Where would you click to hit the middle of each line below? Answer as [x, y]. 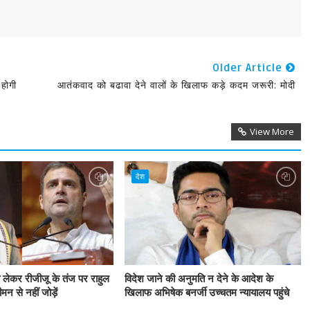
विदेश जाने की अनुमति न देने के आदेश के [199, 279]
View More [272, 131]
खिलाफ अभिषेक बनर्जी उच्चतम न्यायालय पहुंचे [207, 293]
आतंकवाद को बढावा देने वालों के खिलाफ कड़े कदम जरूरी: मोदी [176, 85]
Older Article [249, 68]
